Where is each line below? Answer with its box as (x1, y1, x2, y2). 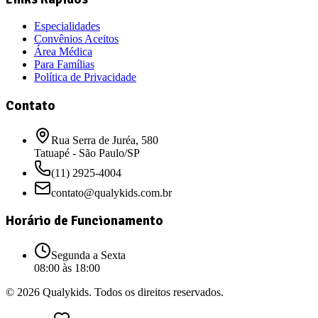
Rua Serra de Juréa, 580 (51, 133, 158, 146)
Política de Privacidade (34, 71, 136, 84)
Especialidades (34, 20, 100, 33)
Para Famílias (34, 58, 94, 71)
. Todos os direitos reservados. (89, 286, 224, 299)
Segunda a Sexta (51, 249, 126, 262)
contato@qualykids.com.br (51, 186, 172, 199)
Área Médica (34, 45, 92, 58)
